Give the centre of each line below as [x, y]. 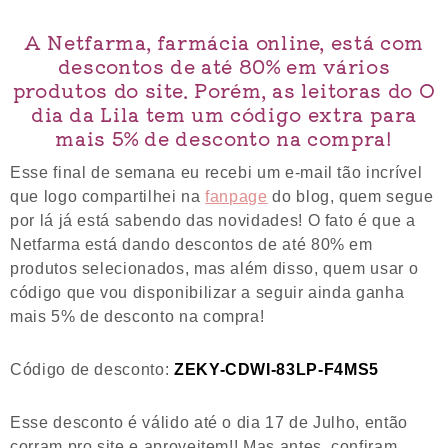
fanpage [236, 196]
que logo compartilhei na [108, 196]
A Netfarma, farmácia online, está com [224, 42]
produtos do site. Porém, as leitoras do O [224, 90]
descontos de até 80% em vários [224, 66]
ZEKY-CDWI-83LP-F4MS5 [276, 369]
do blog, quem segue [350, 196]
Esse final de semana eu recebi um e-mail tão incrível [216, 172]
